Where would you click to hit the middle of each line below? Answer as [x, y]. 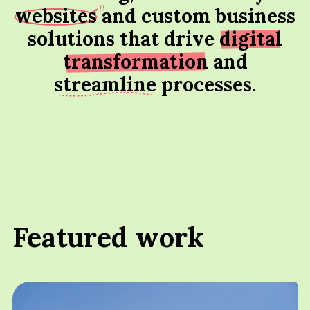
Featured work [108, 237]
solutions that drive [124, 39]
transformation [135, 62]
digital [251, 39]
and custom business [196, 16]
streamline [105, 85]
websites [56, 16]
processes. [206, 85]
